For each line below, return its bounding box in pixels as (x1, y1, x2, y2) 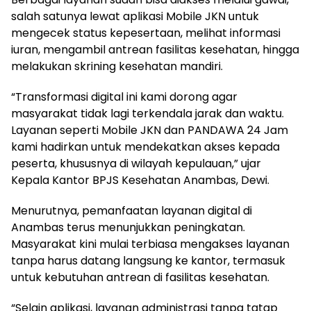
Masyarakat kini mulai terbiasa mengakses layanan (11, 235, 289, 252)
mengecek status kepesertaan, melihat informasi (11, 24, 280, 41)
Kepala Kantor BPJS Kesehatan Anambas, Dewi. (11, 171, 269, 188)
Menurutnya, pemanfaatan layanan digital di (11, 202, 252, 219)
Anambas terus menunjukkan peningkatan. (11, 219, 245, 235)
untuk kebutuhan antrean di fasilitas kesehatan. (11, 269, 269, 285)
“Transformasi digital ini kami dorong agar (11, 88, 237, 105)
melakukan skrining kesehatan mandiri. (11, 58, 223, 74)
